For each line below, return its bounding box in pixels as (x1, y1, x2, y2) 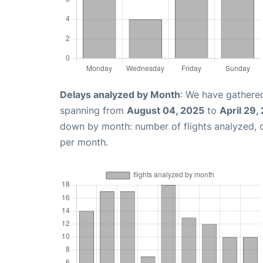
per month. (60, 136, 108, 148)
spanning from (60, 104, 127, 116)
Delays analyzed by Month (60, 88, 180, 100)
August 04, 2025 (127, 104, 204, 116)
